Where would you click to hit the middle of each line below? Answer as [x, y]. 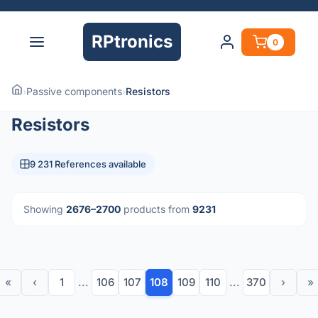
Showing [45, 209]
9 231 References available [88, 164]
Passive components [74, 91]
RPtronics [132, 42]
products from [157, 209]
